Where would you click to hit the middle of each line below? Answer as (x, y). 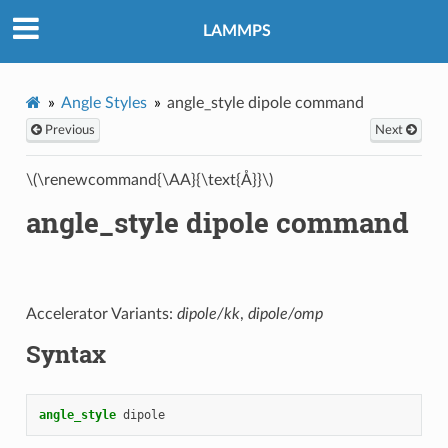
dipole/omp (285, 313)
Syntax (65, 353)
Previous (68, 129)
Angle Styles (103, 102)
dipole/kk (208, 313)
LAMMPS (237, 31)
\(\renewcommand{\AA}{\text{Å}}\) (149, 179)
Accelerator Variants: (101, 313)
